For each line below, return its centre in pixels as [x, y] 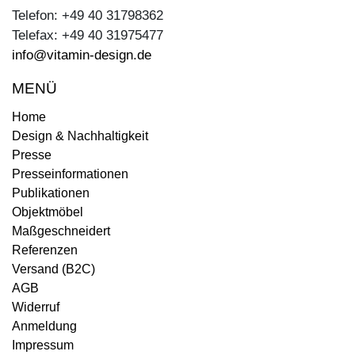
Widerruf [36, 307]
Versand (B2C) [53, 269]
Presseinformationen [70, 174]
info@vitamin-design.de [82, 55]
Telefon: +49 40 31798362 [88, 15]
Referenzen [45, 250]
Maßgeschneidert [61, 231]
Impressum [43, 345]
